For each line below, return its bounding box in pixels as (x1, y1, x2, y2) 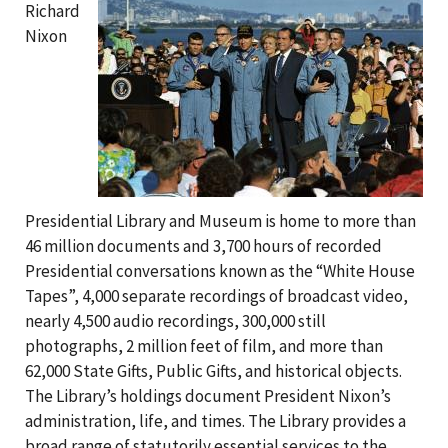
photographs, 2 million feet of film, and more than (25, 335, 383, 357)
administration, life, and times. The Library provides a (25, 410, 406, 432)
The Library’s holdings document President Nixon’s (25, 385, 391, 407)
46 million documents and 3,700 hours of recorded (25, 235, 382, 257)
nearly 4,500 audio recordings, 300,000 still (25, 310, 326, 332)
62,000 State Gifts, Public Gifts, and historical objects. (25, 360, 402, 382)
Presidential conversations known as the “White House (25, 260, 415, 282)
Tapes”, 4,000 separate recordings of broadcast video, (25, 285, 408, 307)
